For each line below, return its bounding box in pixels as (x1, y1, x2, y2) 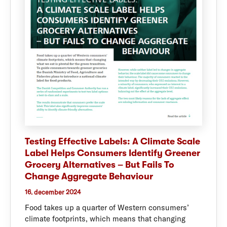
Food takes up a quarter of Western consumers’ (25, 203, 189, 213)
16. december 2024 (25, 188, 81, 197)
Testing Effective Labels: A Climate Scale (25, 136, 200, 146)
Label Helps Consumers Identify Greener (25, 147, 200, 158)
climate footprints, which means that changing (25, 214, 185, 224)
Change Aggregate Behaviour (25, 171, 153, 181)
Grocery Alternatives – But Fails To (25, 159, 174, 170)
